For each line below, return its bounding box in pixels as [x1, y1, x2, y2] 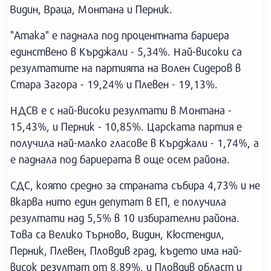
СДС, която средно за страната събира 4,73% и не [10, 178, 260, 192]
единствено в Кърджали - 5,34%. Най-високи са [10, 45, 242, 58]
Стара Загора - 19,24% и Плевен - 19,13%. [10, 77, 218, 91]
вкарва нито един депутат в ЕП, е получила [10, 195, 226, 208]
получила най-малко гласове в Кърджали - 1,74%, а [10, 136, 259, 149]
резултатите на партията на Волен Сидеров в [10, 61, 241, 74]
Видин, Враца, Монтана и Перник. [10, 2, 172, 16]
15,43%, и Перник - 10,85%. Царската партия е [10, 120, 242, 133]
